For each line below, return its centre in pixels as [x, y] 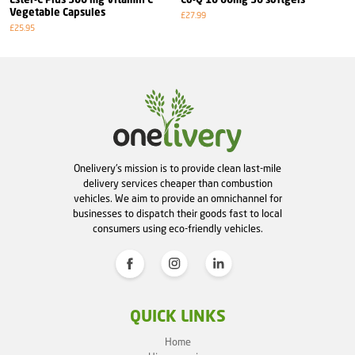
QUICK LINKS [177, 318]
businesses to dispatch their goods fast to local [177, 215]
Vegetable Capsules [57, 13]
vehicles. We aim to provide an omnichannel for [177, 200]
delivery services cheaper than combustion [177, 185]
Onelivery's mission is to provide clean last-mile [177, 170]
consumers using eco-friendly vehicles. [177, 230]
